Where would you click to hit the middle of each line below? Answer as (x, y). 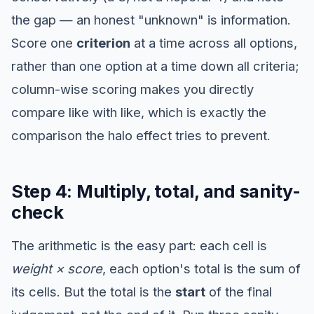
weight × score (57, 269)
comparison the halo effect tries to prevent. (141, 136)
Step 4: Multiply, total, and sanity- (156, 192)
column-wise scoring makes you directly (132, 89)
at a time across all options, (214, 43)
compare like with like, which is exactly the (139, 112)
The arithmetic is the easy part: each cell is (139, 246)
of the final (239, 292)
